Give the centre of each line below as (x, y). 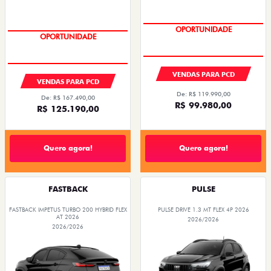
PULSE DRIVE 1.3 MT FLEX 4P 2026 (203, 209)
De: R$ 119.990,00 (203, 93)
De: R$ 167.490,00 (68, 97)
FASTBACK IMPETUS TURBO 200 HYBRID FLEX (68, 209)
